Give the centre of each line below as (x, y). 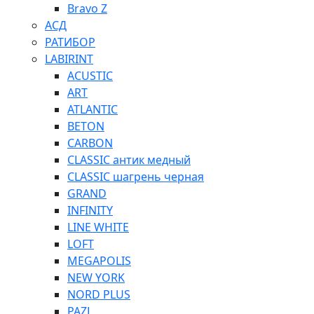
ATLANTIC (93, 109)
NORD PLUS (99, 294)
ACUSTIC (90, 76)
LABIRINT (69, 59)
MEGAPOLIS (99, 261)
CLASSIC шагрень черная (136, 177)
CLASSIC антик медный (129, 160)
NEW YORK (96, 278)
